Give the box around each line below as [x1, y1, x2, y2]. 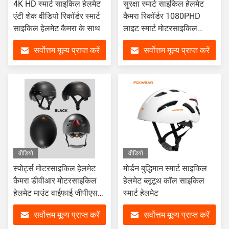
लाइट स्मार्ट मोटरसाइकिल [123, 24, 197, 33]
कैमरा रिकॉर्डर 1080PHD [123, 11, 200, 21]
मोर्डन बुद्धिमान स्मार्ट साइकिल [123, 164, 207, 173]
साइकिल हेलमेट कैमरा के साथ [13, 24, 100, 33]
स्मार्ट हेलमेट [123, 188, 158, 198]
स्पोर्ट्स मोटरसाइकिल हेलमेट [13, 164, 96, 173]
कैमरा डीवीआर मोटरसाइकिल [13, 176, 97, 186]
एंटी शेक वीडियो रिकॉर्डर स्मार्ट [13, 11, 100, 21]
